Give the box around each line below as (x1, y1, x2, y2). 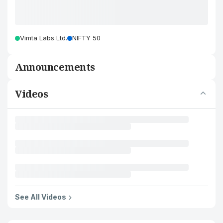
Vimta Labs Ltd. (20, 34, 67, 42)
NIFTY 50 (72, 34, 101, 42)
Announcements (15, 60, 95, 74)
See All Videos (15, 193, 66, 201)
